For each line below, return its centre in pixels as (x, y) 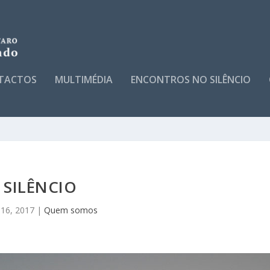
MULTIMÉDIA (84, 80)
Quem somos (71, 210)
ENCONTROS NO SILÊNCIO (191, 80)
